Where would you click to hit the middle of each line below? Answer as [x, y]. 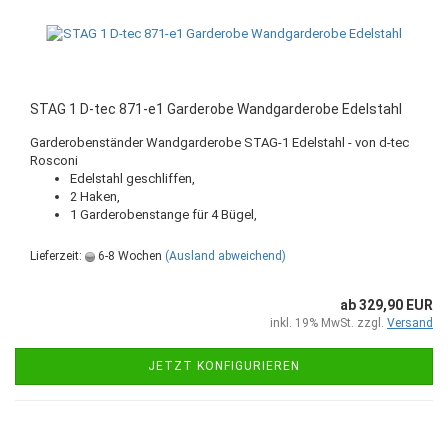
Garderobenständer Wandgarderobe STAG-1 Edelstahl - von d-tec [219, 142]
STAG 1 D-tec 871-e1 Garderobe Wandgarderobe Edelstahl [216, 109]
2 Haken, [95, 196]
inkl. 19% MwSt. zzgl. [328, 323]
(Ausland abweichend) [225, 256]
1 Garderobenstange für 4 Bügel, [163, 214]
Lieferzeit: [57, 256]
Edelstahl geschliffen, [132, 178]
